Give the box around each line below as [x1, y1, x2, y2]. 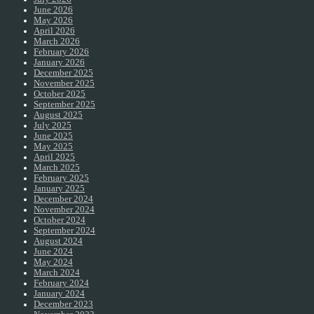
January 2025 [34, 183, 85, 193]
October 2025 [34, 88, 86, 99]
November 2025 [34, 78, 95, 88]
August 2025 [34, 109, 83, 120]
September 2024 [34, 225, 95, 235]
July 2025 [34, 120, 71, 130]
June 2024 [34, 246, 73, 257]
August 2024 [34, 235, 83, 246]
